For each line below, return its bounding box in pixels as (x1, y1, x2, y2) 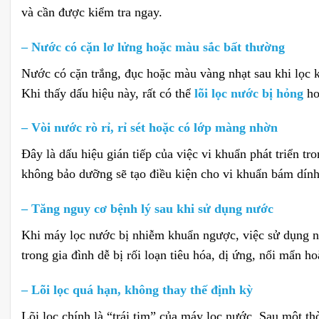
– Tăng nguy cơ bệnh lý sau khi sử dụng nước (21, 202, 273, 216)
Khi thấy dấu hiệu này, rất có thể (21, 85, 194, 100)
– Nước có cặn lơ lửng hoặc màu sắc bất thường (21, 39, 285, 54)
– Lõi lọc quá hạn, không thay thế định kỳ (21, 283, 253, 298)
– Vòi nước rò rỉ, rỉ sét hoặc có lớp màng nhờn (21, 120, 278, 135)
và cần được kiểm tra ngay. (21, 4, 162, 19)
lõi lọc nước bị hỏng (194, 85, 303, 100)
